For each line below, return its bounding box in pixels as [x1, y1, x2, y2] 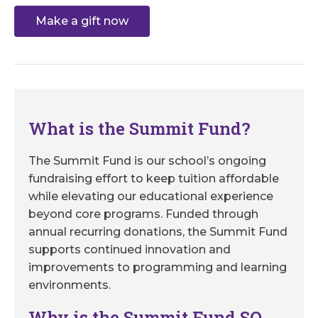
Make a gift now [35, 14, 128, 28]
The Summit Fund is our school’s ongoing [28, 154, 266, 168]
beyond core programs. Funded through [28, 207, 258, 221]
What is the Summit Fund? [28, 117, 251, 141]
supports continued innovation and [28, 243, 231, 257]
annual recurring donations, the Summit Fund [28, 225, 287, 239]
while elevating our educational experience [28, 190, 273, 204]
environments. [28, 278, 114, 292]
